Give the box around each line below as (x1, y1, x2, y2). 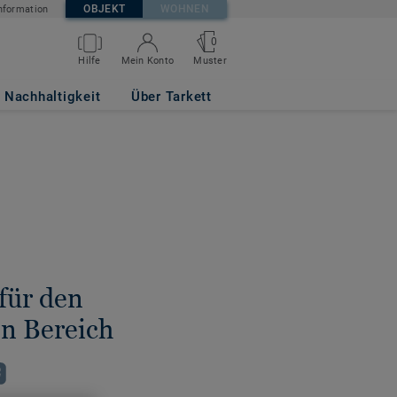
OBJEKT (83, 3, 126, 15)
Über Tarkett (130, 89, 212, 105)
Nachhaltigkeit (4, 89, 101, 105)
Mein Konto (121, 55, 175, 66)
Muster (193, 55, 227, 66)
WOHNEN (160, 3, 209, 15)
